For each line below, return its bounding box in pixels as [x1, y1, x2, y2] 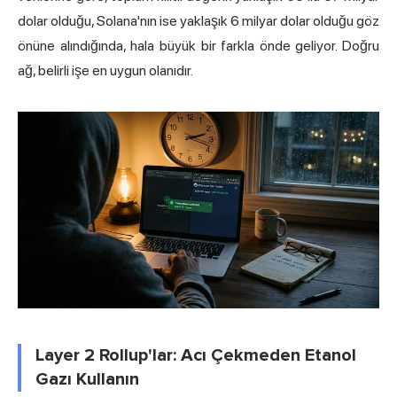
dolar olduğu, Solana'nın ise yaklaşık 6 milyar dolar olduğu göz [18, 12, 379, 30]
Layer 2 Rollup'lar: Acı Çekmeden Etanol [35, 345, 356, 367]
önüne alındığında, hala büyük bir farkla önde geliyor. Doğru [18, 37, 379, 55]
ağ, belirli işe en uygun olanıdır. [18, 62, 193, 80]
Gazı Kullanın [35, 369, 139, 391]
